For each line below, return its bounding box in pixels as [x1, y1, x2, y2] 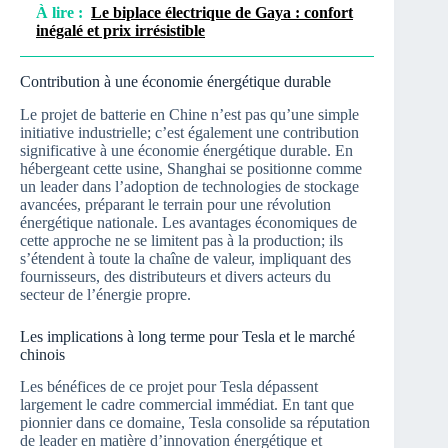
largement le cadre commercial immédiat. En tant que [20, 396, 354, 414]
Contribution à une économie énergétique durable [20, 72, 331, 90]
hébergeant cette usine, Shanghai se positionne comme [20, 159, 362, 177]
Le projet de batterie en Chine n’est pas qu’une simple [20, 105, 359, 123]
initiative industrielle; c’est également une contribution [20, 123, 359, 141]
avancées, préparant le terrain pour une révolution [20, 195, 331, 213]
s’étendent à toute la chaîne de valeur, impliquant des [20, 249, 351, 267]
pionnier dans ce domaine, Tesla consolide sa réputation [20, 414, 370, 432]
